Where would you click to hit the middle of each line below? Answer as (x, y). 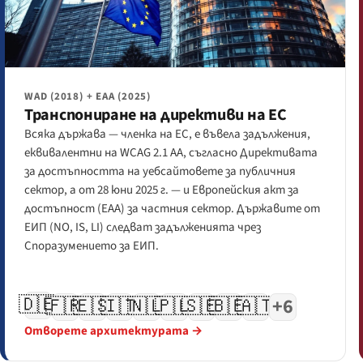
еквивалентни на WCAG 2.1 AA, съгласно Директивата (171, 153)
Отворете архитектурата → (113, 331)
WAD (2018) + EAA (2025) (88, 97)
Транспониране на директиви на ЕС (156, 115)
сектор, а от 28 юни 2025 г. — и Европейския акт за (162, 190)
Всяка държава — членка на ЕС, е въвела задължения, (167, 135)
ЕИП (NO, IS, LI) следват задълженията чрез (143, 228)
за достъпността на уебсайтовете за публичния (160, 172)
